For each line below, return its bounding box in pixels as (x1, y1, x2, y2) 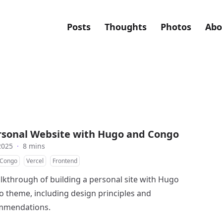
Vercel (26, 157, 44, 165)
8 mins (23, 141, 45, 151)
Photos (161, 21, 192, 33)
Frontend (53, 157, 77, 165)
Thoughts (105, 21, 147, 33)
